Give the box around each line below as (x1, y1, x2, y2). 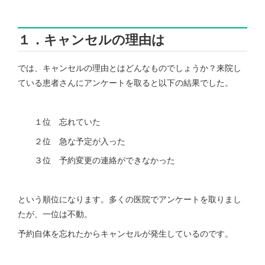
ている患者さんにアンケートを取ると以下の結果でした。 (18, 77, 233, 89)
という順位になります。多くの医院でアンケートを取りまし (18, 193, 241, 205)
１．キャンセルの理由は (18, 30, 165, 48)
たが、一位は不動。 (18, 208, 92, 219)
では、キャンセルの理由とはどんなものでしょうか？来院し (18, 62, 241, 74)
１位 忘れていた (18, 115, 101, 127)
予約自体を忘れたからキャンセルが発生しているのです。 (18, 227, 233, 239)
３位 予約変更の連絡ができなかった (18, 154, 175, 166)
